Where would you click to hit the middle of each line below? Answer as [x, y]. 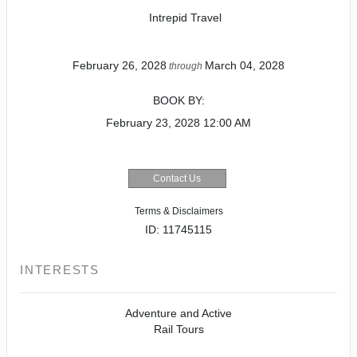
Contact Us [177, 178]
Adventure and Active [178, 313]
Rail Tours [178, 329]
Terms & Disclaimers [178, 211]
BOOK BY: [178, 100]
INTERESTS [60, 269]
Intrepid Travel [185, 17]
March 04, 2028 [245, 65]
